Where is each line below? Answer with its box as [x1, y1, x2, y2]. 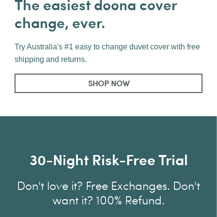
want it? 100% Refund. [52, 191, 165, 208]
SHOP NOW [88, 77, 129, 89]
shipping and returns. [15, 55, 87, 64]
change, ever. [15, 12, 105, 33]
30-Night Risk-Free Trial [29, 149, 188, 170]
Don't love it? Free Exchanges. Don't [17, 177, 200, 194]
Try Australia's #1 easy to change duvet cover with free [15, 43, 200, 51]
